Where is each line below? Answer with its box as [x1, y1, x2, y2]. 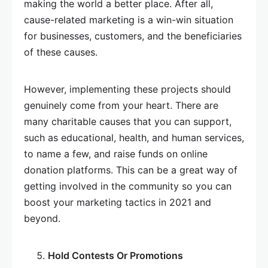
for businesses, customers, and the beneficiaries [24, 30, 242, 42]
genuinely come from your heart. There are [24, 99, 218, 111]
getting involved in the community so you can [24, 180, 232, 192]
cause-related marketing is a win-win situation [24, 14, 233, 26]
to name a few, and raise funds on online [24, 148, 208, 160]
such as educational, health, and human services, [24, 132, 244, 144]
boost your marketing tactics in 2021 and [24, 196, 211, 208]
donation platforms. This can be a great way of [24, 164, 237, 176]
